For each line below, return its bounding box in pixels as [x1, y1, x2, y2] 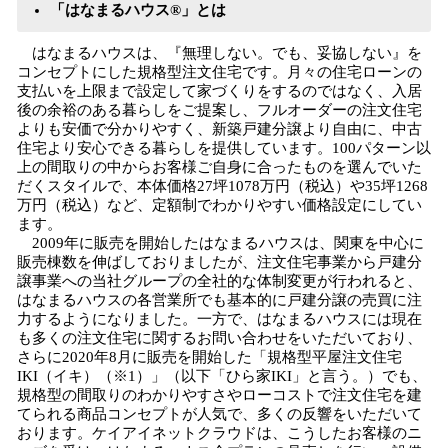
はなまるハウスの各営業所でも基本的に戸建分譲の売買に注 [17, 292, 422, 308]
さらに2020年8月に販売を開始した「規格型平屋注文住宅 [17, 349, 402, 365]
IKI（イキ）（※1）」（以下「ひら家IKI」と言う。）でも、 [17, 368, 427, 384]
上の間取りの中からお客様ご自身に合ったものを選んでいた [17, 159, 422, 175]
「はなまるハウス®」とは [50, 2, 226, 18]
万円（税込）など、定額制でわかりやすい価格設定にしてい [17, 197, 422, 213]
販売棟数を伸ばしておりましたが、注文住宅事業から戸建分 [17, 254, 422, 270]
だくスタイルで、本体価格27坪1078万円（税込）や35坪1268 [17, 178, 428, 194]
